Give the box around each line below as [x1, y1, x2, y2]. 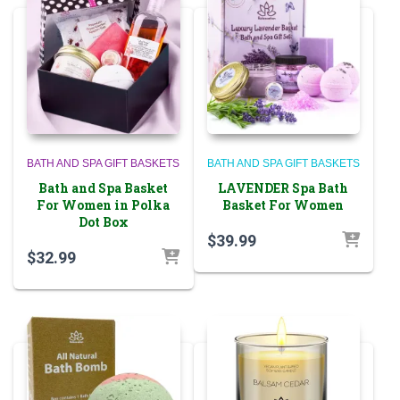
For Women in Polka [37, 196, 171, 214]
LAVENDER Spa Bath [218, 179, 349, 197]
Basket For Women [222, 196, 345, 214]
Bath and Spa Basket [38, 179, 169, 197]
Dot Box [78, 213, 129, 231]
